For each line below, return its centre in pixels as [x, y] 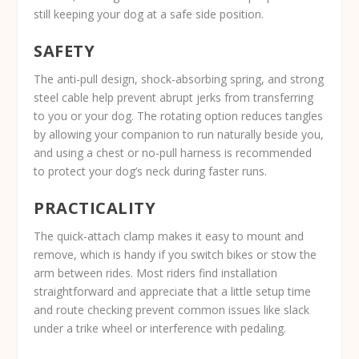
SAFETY [65, 51]
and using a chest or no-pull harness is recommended [173, 153]
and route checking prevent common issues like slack [172, 310]
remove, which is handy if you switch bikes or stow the [175, 255]
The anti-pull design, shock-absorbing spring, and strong [179, 79]
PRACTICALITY [95, 208]
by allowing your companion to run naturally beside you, [179, 135]
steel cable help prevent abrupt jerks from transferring [174, 98]
